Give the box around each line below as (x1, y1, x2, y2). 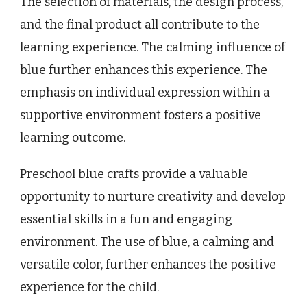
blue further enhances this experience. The (20, 62, 267, 78)
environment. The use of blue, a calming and (20, 234, 274, 250)
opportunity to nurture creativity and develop (20, 189, 286, 205)
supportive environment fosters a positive (20, 108, 261, 123)
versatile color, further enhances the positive (20, 257, 276, 273)
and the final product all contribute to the (20, 17, 260, 33)
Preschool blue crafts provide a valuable (20, 167, 248, 182)
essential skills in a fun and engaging (20, 212, 232, 228)
